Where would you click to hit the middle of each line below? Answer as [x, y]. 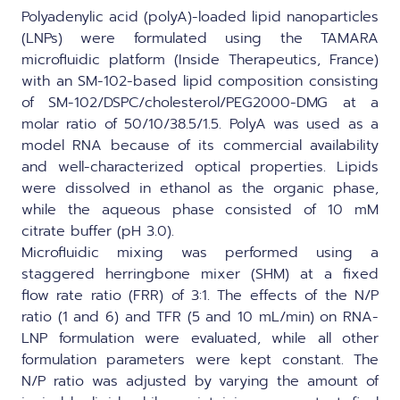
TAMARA [350, 38]
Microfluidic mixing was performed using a [200, 252]
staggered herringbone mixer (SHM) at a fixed [200, 274]
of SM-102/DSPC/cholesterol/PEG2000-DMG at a [200, 102]
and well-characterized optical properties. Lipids [200, 167]
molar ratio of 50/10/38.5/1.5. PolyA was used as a [200, 124]
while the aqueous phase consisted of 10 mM [200, 209]
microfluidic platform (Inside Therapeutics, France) [200, 59]
